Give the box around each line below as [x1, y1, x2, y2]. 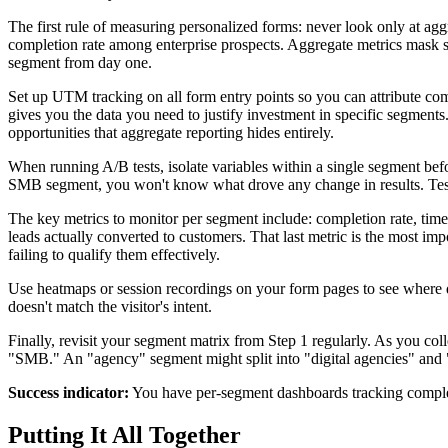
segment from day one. [8, 53, 152, 71]
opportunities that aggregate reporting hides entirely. [8, 123, 334, 141]
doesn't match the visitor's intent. [8, 297, 212, 315]
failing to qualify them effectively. [8, 245, 220, 263]
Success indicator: [8, 383, 129, 401]
